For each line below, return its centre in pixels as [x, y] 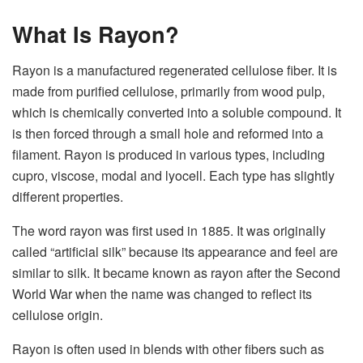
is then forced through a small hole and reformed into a [168, 134]
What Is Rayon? [96, 34]
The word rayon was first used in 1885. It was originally [169, 231]
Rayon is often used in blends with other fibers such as [168, 349]
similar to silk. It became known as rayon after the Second [176, 273]
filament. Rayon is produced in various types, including [169, 155]
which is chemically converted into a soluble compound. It [177, 113]
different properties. [68, 197]
